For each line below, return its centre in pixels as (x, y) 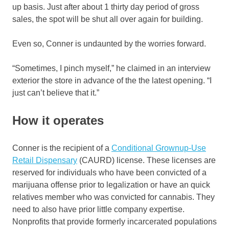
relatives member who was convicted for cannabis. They (113, 197)
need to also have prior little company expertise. (98, 210)
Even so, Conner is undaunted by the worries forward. (109, 44)
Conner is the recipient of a (62, 148)
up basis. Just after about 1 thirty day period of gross (106, 7)
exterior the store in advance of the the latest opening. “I (112, 81)
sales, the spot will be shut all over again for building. (108, 19)
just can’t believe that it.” (56, 93)
